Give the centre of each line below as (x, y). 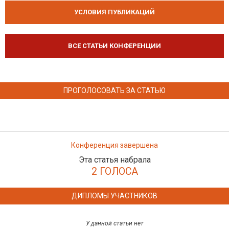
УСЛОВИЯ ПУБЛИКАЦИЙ (114, 12)
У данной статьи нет (114, 223)
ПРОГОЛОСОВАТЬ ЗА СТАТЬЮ (114, 90)
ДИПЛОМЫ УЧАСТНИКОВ (114, 196)
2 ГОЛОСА (114, 171)
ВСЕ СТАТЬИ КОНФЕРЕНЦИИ (114, 46)
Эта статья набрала (114, 160)
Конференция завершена (114, 145)
